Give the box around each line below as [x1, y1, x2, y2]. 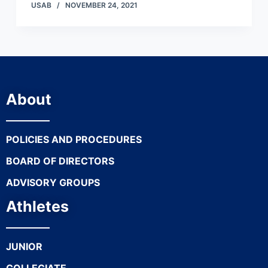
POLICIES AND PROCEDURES [6, 133, 142, 145]
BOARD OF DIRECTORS [6, 155, 114, 167]
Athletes [6, 197, 69, 215]
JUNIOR [6, 240, 42, 252]
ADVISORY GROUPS [6, 176, 100, 188]
